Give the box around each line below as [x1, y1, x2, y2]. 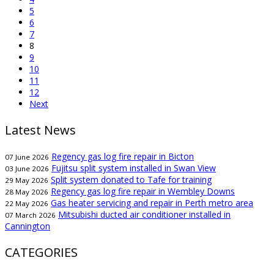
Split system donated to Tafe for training [51, 174, 212, 186]
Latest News [5, 122, 76, 139]
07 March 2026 [5, 210, 56, 220]
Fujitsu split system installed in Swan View [51, 162, 216, 174]
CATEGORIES [5, 244, 78, 261]
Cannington [5, 220, 50, 232]
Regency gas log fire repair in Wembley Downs [51, 185, 235, 198]
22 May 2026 [5, 199, 48, 209]
